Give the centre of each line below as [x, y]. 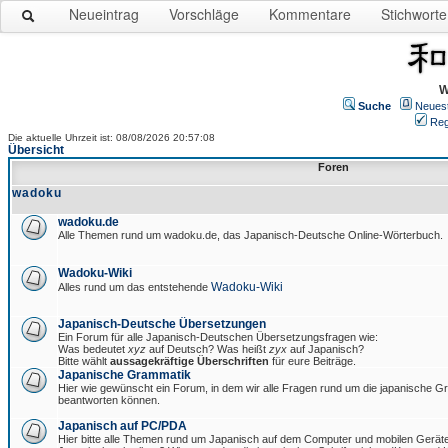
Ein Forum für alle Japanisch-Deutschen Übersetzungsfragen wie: [218, 337]
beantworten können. [109, 400]
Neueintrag [104, 14]
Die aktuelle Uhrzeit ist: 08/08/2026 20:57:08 [111, 137]
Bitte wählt [84, 361]
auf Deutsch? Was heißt [207, 349]
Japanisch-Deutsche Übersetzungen [162, 324]
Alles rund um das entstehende [134, 287]
